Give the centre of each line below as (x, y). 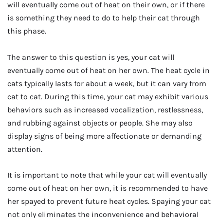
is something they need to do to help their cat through (104, 18)
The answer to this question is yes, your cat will (91, 57)
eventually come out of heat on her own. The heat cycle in (109, 70)
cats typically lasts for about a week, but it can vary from (107, 83)
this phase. (27, 31)
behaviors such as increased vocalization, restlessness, (105, 109)
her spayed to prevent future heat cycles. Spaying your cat (109, 201)
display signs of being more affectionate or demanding (104, 136)
